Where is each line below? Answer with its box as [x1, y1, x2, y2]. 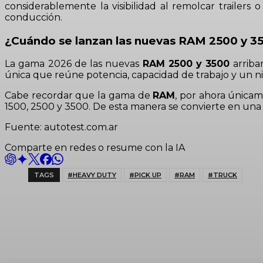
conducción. [5, 12, 62, 23]
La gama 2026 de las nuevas [5, 58, 143, 70]
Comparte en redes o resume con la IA [5, 142, 185, 154]
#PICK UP [129, 171, 161, 180]
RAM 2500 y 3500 [142, 58, 230, 70]
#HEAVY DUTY [68, 171, 116, 180]
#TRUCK [208, 171, 237, 180]
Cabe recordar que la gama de [5, 90, 153, 102]
